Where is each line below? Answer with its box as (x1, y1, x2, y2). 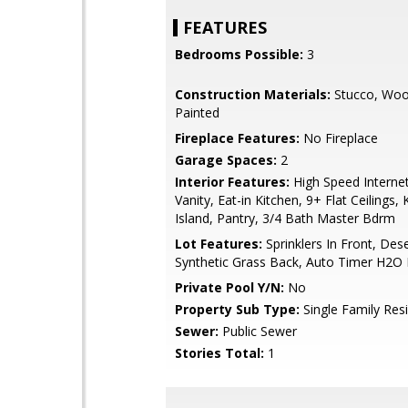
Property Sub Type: (175, 301, 300, 318)
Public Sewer (219, 322, 297, 340)
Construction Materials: (175, 86, 331, 103)
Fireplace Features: (175, 129, 300, 147)
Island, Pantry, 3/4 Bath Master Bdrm (175, 209, 395, 227)
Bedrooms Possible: (175, 46, 303, 63)
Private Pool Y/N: (175, 279, 284, 296)
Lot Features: (175, 235, 262, 252)
